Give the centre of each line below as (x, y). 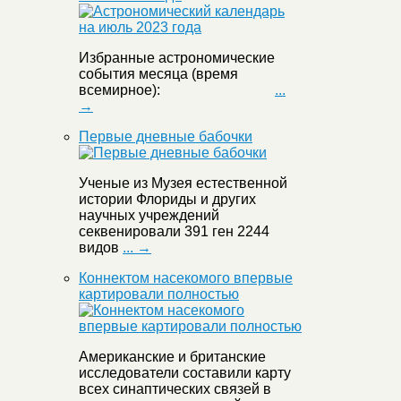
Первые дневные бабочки (166, 137)
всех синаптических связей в (175, 389)
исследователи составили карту (185, 373)
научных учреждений (149, 216)
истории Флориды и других (167, 200)
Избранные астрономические (177, 58)
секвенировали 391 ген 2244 (174, 232)
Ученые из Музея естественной (183, 183)
